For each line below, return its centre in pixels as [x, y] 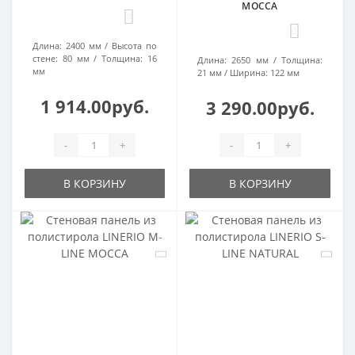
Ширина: [249, 73]
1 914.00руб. [95, 107]
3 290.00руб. [260, 108]
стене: [45, 59]
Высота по [135, 46]
